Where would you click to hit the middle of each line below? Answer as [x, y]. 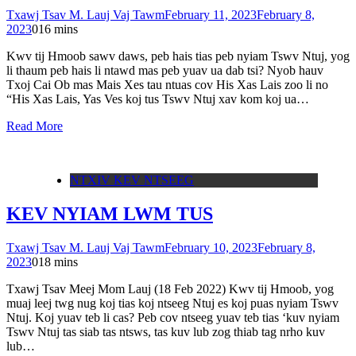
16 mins [58, 29]
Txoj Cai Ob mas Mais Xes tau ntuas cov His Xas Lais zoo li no [167, 84]
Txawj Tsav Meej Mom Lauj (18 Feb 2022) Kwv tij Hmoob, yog [170, 288]
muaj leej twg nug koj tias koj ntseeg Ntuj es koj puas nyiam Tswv [172, 303]
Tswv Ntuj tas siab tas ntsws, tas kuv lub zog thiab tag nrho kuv [166, 331]
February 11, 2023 [211, 14]
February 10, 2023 [211, 247]
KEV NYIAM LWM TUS [110, 213]
